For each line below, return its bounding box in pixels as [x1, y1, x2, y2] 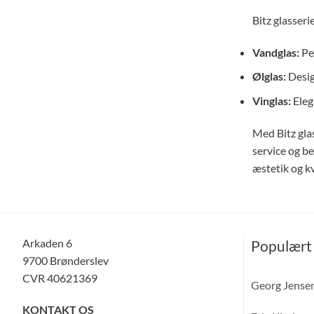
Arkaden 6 [22, 235, 72, 250]
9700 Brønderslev [22, 253, 109, 267]
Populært [250, 236, 312, 254]
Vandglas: [252, 45, 299, 59]
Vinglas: [252, 93, 291, 107]
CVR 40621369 [22, 271, 97, 285]
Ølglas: [252, 69, 286, 83]
